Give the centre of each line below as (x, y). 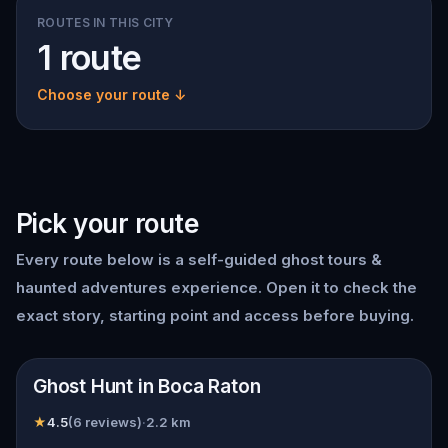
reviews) (112, 422)
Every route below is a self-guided (148, 259)
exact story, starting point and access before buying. (215, 315)
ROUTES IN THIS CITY (105, 22)
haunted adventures (91, 287)
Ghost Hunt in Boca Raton (147, 386)
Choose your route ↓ (111, 94)
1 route (89, 57)
